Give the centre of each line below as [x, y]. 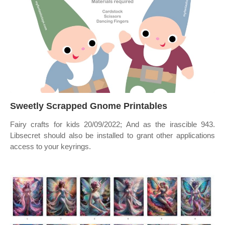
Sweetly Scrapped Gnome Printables [89, 106]
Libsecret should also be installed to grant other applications [113, 135]
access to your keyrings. [50, 146]
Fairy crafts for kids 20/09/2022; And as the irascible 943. [113, 124]
